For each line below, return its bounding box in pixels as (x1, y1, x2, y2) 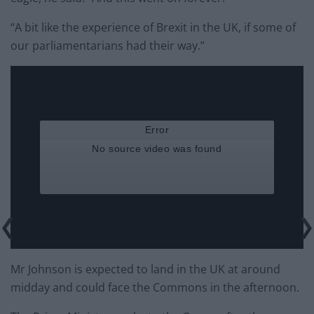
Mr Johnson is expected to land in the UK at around (11, 261, 280, 278)
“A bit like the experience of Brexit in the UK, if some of (11, 20, 296, 36)
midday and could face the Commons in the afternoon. (11, 280, 299, 296)
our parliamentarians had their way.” (11, 38, 205, 54)
